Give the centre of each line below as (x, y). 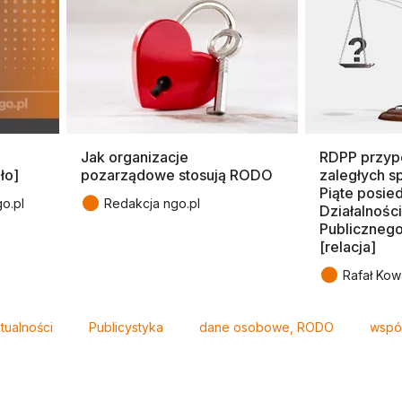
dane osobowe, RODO (267, 327)
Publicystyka (126, 327)
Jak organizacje (135, 157)
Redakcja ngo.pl (152, 203)
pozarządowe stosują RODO (177, 175)
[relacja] (348, 246)
